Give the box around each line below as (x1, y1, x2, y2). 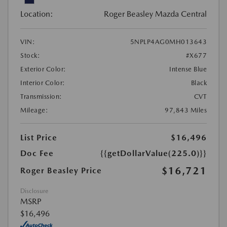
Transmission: (20, 93, 62, 101)
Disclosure (20, 187, 48, 195)
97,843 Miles (165, 106, 207, 115)
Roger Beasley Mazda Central (104, 9, 207, 19)
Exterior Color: (20, 65, 66, 73)
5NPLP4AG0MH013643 (130, 38, 207, 46)
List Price (20, 133, 57, 143)
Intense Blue (169, 65, 207, 73)
